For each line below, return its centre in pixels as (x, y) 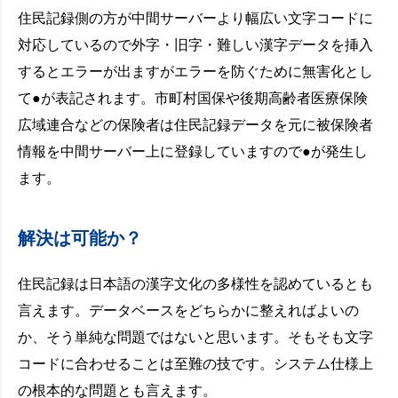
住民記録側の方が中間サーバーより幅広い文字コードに (195, 18)
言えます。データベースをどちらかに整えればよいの (188, 310)
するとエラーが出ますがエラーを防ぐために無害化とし (195, 72)
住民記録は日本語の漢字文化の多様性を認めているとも (195, 284)
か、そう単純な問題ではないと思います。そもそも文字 (195, 337)
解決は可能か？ (80, 238)
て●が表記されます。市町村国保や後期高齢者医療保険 (193, 98)
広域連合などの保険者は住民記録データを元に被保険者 (195, 125)
